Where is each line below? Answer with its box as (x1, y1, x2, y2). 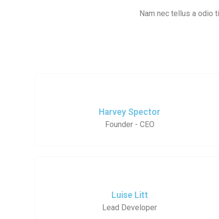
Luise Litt (111, 190, 148, 200)
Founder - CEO (105, 119, 154, 129)
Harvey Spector (99, 107, 161, 117)
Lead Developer (102, 202, 157, 212)
